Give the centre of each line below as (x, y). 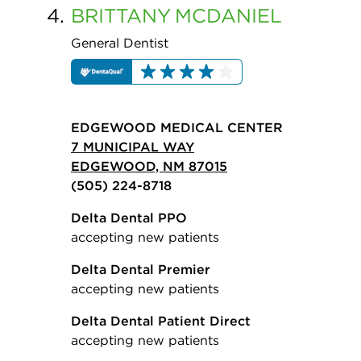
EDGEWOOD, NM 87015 (149, 166)
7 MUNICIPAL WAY (133, 147)
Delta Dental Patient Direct (161, 321)
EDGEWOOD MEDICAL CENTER (177, 128)
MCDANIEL (228, 15)
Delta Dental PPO (129, 218)
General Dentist (120, 42)
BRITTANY (121, 15)
